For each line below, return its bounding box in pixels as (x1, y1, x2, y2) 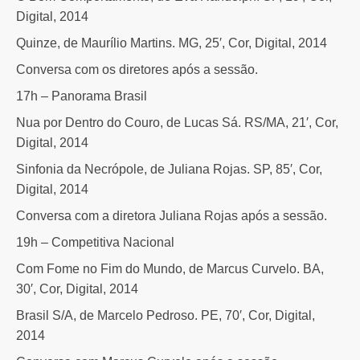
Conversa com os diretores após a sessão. (16, 62, 258, 76)
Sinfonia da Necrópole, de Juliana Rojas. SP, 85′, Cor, (16, 162, 322, 176)
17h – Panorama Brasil (16, 88, 147, 103)
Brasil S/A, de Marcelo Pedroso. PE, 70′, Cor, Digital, (16, 308, 315, 322)
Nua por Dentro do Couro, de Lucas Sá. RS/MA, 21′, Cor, (16, 115, 338, 129)
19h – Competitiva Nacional (16, 235, 174, 249)
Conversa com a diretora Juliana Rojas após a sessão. (16, 208, 327, 223)
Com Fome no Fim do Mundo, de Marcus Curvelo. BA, (16, 261, 324, 276)
